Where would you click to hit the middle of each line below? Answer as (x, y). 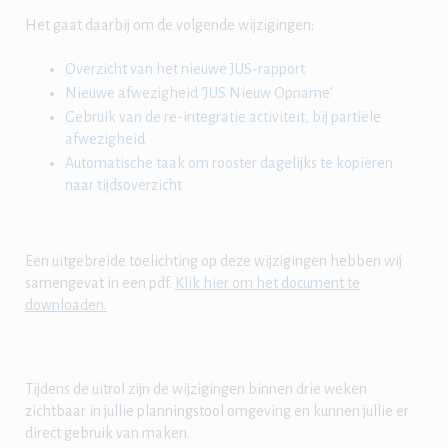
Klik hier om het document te (267, 282)
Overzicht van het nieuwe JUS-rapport (185, 68)
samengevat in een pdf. (100, 282)
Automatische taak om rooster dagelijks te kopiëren (229, 162)
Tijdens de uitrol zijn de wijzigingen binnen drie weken (196, 388)
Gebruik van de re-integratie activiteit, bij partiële (223, 116)
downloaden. (66, 304)
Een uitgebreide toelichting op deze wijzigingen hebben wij (213, 260)
